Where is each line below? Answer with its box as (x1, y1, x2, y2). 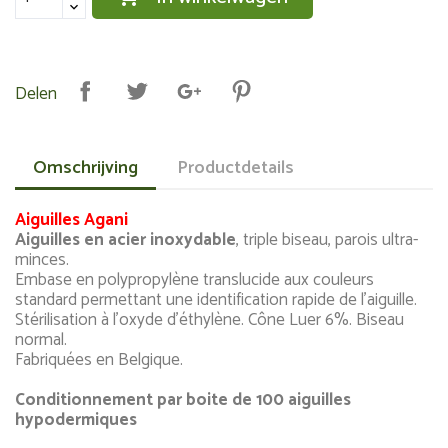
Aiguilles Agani (15, 206, 128, 234)
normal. (15, 326, 67, 354)
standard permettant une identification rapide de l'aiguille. (15, 286, 417, 314)
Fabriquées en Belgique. (15, 346, 183, 374)
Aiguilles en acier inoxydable (15, 226, 236, 254)
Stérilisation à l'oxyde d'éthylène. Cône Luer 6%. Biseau (15, 306, 404, 334)
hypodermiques (15, 406, 137, 434)
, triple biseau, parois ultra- (236, 226, 418, 254)
